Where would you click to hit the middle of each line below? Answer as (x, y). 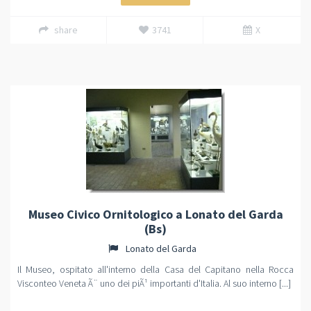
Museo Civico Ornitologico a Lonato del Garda (155, 214)
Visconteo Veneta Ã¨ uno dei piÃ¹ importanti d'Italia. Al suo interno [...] (154, 283)
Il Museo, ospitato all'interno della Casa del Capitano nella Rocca (155, 269)
